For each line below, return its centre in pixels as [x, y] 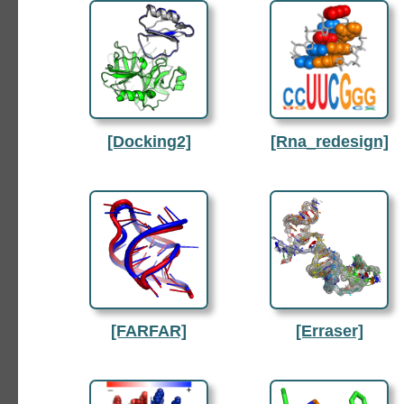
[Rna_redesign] [329, 141]
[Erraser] [329, 331]
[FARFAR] [149, 331]
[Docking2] [149, 141]
